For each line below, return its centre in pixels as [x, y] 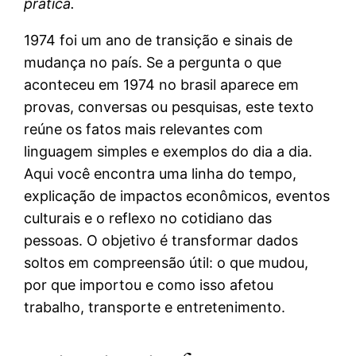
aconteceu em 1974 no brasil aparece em [162, 84]
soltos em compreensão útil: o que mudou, [166, 262]
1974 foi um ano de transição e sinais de [159, 40]
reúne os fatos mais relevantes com [144, 129]
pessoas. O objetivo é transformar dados [161, 240]
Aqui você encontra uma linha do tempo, [161, 173]
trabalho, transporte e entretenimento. [155, 307]
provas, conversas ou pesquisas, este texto [169, 106]
